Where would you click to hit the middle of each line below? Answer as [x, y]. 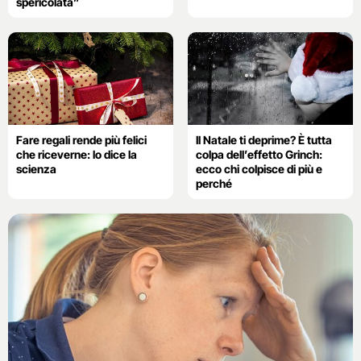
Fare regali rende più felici [81, 139]
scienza [36, 168]
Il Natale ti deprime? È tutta [263, 139]
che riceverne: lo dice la [77, 154]
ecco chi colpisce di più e [259, 168]
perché [214, 183]
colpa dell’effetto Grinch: [259, 154]
